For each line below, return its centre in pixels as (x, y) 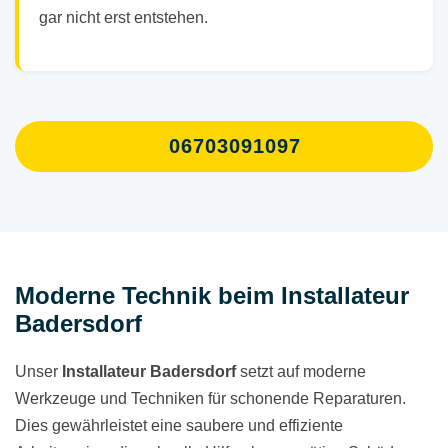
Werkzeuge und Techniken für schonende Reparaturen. (210, 399)
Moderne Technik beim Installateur (212, 296)
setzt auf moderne (301, 372)
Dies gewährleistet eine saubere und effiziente (179, 426)
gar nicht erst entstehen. (123, 18)
